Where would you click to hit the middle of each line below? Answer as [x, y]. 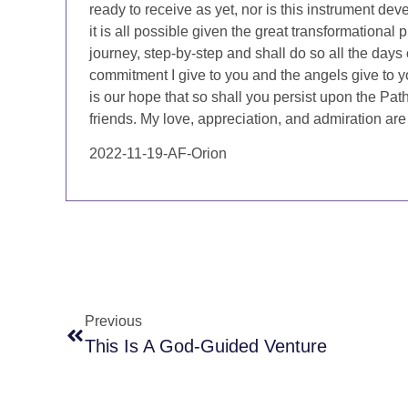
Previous [113, 321]
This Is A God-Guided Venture [206, 347]
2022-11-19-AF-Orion [158, 154]
